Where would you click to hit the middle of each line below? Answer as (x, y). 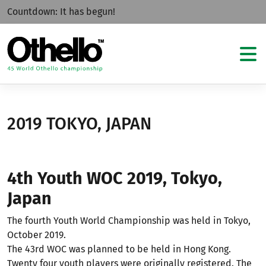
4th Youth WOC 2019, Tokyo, (115, 178)
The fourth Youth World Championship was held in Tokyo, (129, 221)
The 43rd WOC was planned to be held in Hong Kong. (119, 249)
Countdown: (34, 12)
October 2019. (38, 235)
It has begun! (88, 12)
